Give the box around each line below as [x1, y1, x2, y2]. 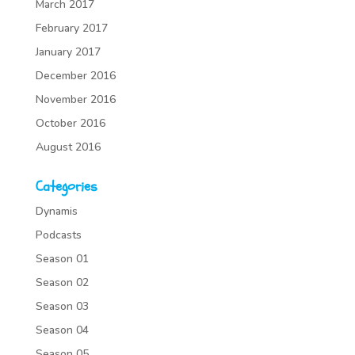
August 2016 [35, 139, 101, 155]
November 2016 [35, 92, 116, 107]
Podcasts [35, 227, 82, 242]
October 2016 [35, 116, 105, 131]
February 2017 [35, 21, 108, 36]
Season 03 [35, 299, 89, 314]
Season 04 [35, 323, 89, 338]
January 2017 [35, 44, 101, 59]
